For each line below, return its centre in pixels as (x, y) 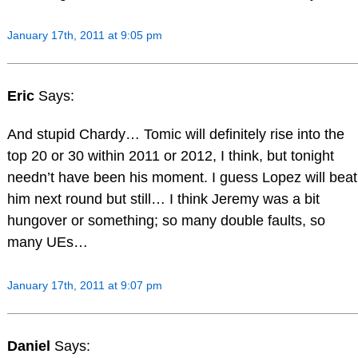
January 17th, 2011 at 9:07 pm (84, 285)
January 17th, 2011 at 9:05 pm (84, 36)
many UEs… (47, 242)
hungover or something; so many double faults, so (166, 220)
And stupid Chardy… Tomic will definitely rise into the (175, 134)
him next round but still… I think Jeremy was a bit (163, 199)
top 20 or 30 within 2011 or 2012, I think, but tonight (170, 155)
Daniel (30, 346)
